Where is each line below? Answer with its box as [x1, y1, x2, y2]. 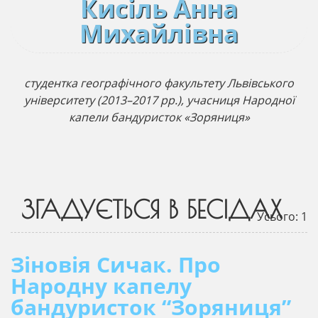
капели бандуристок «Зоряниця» [68, 109, 250, 125]
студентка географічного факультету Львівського [24, 75, 294, 91]
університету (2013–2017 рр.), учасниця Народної [23, 92, 295, 108]
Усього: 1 [257, 209, 307, 224]
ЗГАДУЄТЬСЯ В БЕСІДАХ [21, 194, 282, 224]
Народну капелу [11, 271, 192, 300]
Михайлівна [79, 16, 238, 50]
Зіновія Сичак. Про [11, 250, 221, 279]
